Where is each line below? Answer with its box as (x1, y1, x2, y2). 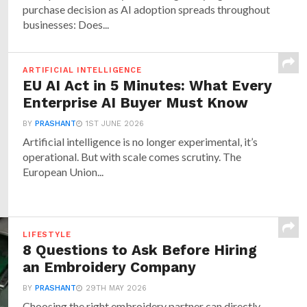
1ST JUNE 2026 (86, 119, 145, 128)
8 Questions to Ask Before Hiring (23, 242, 258, 258)
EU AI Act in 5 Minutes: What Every (23, 77, 273, 94)
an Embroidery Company (23, 259, 197, 275)
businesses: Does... (23, 18, 110, 31)
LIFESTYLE (23, 230, 71, 239)
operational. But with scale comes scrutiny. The (23, 150, 242, 163)
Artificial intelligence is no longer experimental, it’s (23, 135, 258, 148)
